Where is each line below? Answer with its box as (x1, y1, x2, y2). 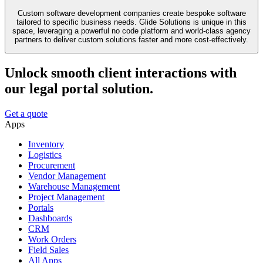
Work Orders (28, 234, 76, 245)
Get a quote (5, 109, 48, 119)
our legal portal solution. (5, 81, 153, 97)
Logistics (28, 150, 62, 160)
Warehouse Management (28, 181, 120, 192)
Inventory (28, 139, 64, 150)
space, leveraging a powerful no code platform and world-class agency (12, 26, 251, 35)
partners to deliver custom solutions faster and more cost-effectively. (15, 35, 248, 44)
